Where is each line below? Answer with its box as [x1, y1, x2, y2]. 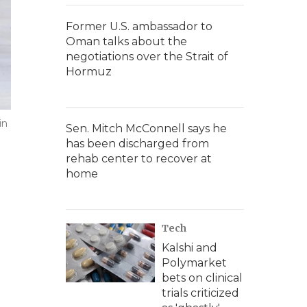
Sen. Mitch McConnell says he [66, 122, 227, 135]
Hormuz [66, 65, 112, 78]
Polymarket [162, 256, 227, 269]
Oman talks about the [66, 35, 187, 48]
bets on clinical [162, 271, 243, 284]
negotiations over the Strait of [66, 50, 228, 63]
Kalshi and [162, 241, 217, 254]
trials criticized [162, 286, 239, 299]
